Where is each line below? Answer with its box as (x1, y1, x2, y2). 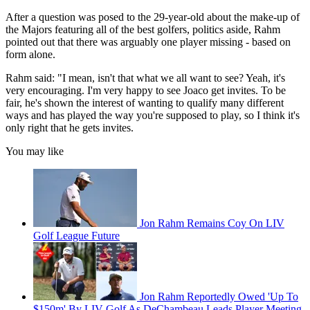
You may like (6, 145, 64, 158)
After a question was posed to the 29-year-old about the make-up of (6, 11, 300, 24)
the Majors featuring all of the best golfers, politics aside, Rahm (6, 24, 280, 36)
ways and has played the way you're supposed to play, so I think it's (6, 109, 300, 122)
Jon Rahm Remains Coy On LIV (140, 217, 284, 230)
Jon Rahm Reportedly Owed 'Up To (140, 291, 298, 303)
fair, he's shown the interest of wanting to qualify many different (6, 97, 284, 109)
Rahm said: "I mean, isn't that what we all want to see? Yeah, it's (6, 72, 285, 84)
